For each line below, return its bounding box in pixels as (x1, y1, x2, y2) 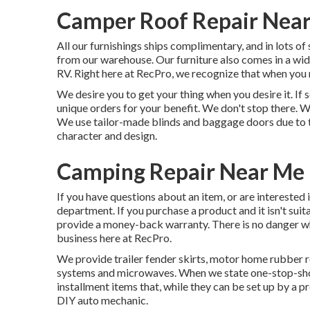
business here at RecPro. (57, 231, 172, 244)
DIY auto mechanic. (57, 293, 148, 307)
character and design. (57, 129, 157, 142)
